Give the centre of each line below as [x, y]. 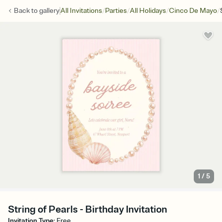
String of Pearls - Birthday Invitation [87, 210]
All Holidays [148, 11]
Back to [27, 11]
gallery [49, 11]
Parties [116, 11]
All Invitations [81, 11]
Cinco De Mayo [193, 11]
